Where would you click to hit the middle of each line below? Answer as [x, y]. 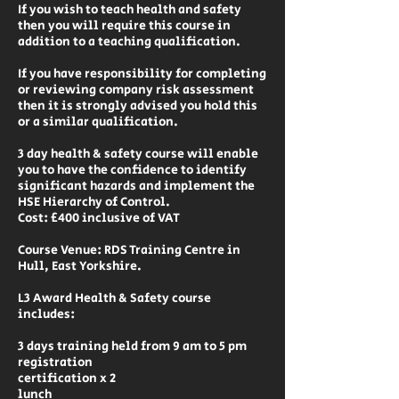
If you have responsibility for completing [142, 74]
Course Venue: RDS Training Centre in [129, 250]
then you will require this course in [124, 26]
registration [55, 362]
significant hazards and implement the [136, 186]
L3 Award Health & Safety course [114, 298]
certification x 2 [67, 379]
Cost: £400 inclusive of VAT [99, 218]
